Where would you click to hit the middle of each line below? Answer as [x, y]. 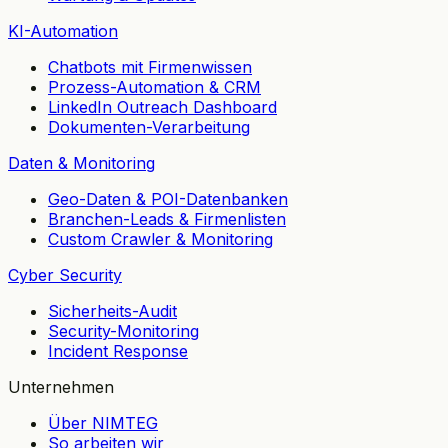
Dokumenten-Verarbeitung [149, 126]
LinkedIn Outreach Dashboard [162, 106]
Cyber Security [65, 274]
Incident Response [118, 350]
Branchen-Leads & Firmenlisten [167, 218]
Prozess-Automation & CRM [154, 86]
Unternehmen [61, 386]
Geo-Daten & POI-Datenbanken [168, 198]
